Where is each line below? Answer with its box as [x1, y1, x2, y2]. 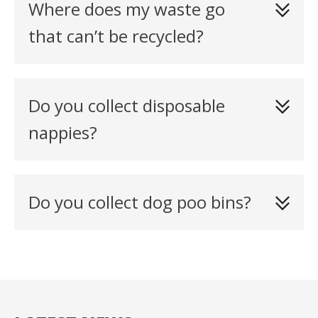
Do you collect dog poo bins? [28, 190, 251, 214]
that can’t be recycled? [28, 24, 204, 48]
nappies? [28, 121, 97, 144]
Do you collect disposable [28, 94, 225, 117]
